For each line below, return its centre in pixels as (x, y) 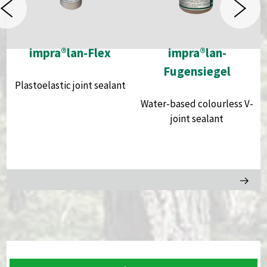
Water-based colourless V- (197, 103)
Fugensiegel (197, 71)
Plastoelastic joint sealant (70, 85)
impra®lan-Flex (70, 52)
